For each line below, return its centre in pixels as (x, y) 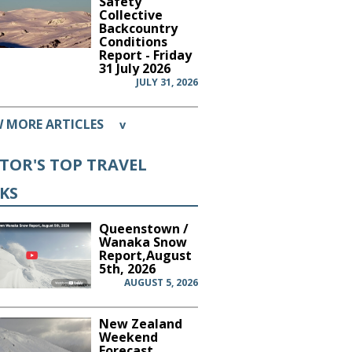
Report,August (146, 255)
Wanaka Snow (143, 242)
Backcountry (139, 28)
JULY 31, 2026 (167, 82)
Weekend (129, 337)
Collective (131, 15)
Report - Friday (146, 55)
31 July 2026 (135, 68)
